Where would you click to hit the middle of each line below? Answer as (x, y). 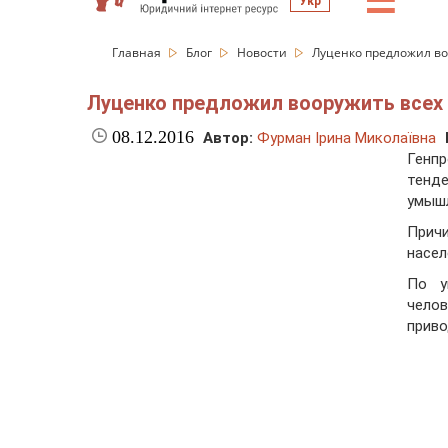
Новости (263, 52)
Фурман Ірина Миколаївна (346, 138)
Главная (138, 52)
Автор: (228, 138)
